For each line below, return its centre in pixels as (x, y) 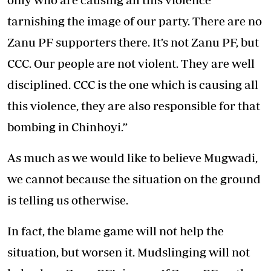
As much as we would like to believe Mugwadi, (132, 158)
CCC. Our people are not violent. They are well (131, 63)
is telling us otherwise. (68, 200)
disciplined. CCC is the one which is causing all (133, 84)
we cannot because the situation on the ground (134, 179)
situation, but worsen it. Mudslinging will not (129, 252)
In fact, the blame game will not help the (116, 231)
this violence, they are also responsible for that (134, 106)
